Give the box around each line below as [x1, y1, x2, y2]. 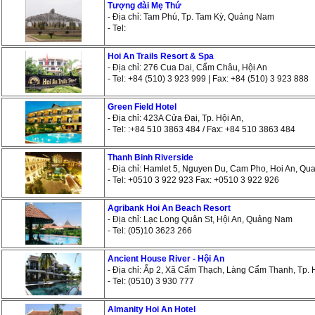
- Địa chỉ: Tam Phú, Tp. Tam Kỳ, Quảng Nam [108, 12, 274, 22]
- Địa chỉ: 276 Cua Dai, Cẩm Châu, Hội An [108, 63, 267, 72]
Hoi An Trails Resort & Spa [108, 51, 214, 61]
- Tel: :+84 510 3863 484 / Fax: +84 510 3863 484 [108, 124, 295, 134]
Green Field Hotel [108, 102, 176, 112]
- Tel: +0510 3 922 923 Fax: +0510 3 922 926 [108, 175, 279, 185]
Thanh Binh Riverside [108, 153, 193, 162]
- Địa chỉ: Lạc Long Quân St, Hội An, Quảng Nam [108, 214, 292, 224]
